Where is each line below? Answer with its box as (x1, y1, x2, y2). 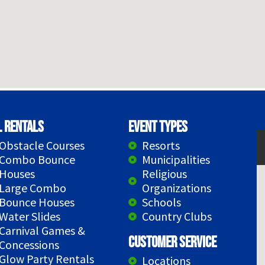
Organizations (141, 180, 211, 196)
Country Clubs (141, 209, 212, 224)
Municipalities (141, 152, 210, 167)
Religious (141, 166, 187, 182)
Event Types (128, 118, 188, 137)
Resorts (141, 138, 180, 153)
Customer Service (128, 234, 217, 253)
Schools (141, 195, 181, 210)
